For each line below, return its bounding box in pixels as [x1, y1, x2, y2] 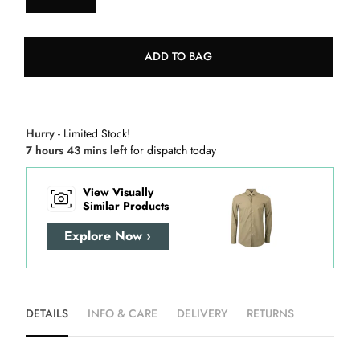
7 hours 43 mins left [26, 141, 130, 158]
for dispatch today [130, 141, 216, 158]
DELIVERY [177, 305, 227, 321]
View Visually [83, 183, 153, 200]
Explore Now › [64, 227, 151, 246]
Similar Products [83, 197, 169, 214]
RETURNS [247, 305, 294, 321]
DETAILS [26, 305, 68, 321]
